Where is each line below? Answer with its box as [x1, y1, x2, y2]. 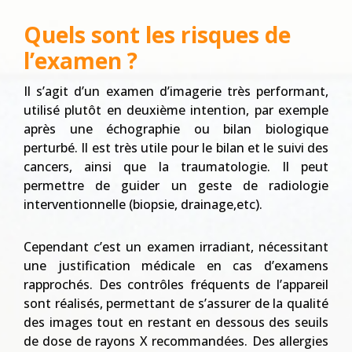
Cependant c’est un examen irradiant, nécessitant [24, 238, 328, 256]
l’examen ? [24, 46, 137, 76]
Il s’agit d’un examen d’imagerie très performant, [24, 82, 328, 101]
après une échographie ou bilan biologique [24, 120, 328, 138]
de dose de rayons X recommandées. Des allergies [24, 332, 328, 350]
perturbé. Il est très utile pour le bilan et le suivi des [24, 139, 328, 157]
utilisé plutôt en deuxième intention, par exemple [24, 101, 328, 119]
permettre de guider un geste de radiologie [24, 177, 328, 195]
